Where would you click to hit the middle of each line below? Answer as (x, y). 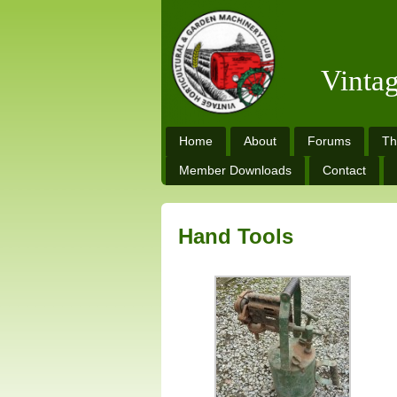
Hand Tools (236, 236)
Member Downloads (235, 170)
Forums (329, 141)
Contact (344, 170)
